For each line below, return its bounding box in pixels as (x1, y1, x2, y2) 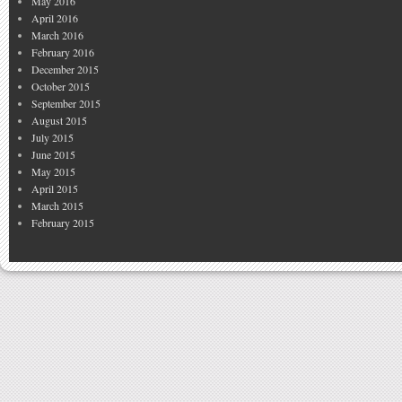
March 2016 (31, 27, 83, 42)
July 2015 (31, 129, 74, 144)
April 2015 (31, 180, 78, 196)
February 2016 (31, 44, 94, 59)
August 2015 (31, 112, 87, 127)
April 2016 (31, 10, 78, 25)
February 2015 (31, 214, 94, 230)
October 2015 (31, 78, 90, 93)
